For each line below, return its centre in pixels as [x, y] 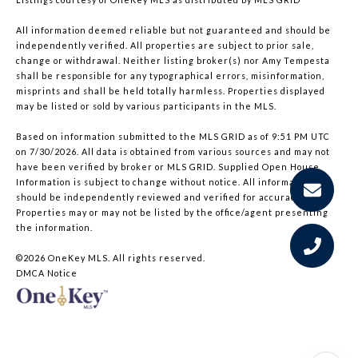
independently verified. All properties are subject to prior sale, [165, 46]
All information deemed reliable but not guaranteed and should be [173, 30]
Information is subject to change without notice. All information [165, 182]
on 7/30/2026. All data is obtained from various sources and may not [173, 152]
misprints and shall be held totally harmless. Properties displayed [171, 91]
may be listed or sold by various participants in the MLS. [146, 106]
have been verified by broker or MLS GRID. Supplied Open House [168, 167]
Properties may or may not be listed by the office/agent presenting [172, 213]
